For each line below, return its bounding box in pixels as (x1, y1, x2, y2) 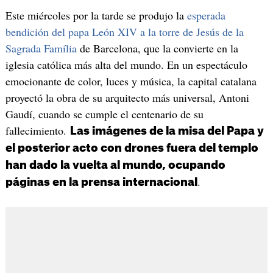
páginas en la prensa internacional (5, 177, 197, 188)
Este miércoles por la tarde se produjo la (5, 8, 187, 23)
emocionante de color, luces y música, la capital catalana (5, 74, 257, 89)
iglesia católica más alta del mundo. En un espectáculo (5, 57, 247, 73)
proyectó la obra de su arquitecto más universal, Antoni (5, 90, 249, 105)
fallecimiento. (5, 123, 70, 138)
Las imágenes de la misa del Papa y (69, 126, 264, 137)
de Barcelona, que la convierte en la (76, 41, 238, 56)
